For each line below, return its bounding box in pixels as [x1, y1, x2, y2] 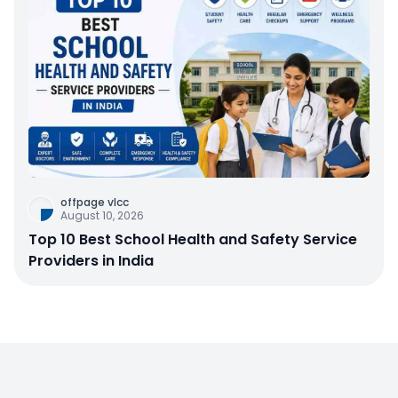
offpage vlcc [60, 194, 129, 210]
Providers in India [28, 250, 154, 271]
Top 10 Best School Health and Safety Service [28, 228, 357, 250]
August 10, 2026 [60, 207, 144, 223]
